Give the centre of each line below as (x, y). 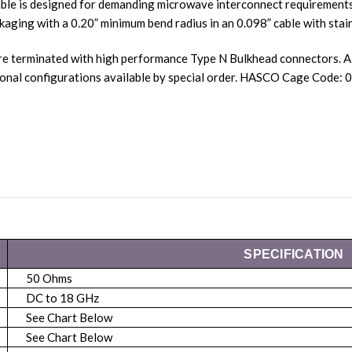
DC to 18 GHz (61, 298)
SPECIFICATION (294, 255)
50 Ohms (48, 279)
